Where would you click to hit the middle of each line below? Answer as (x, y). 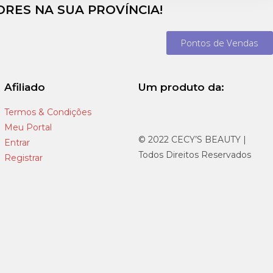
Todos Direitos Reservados (195, 155)
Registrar (23, 158)
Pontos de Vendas (220, 43)
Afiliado (24, 87)
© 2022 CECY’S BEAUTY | (193, 140)
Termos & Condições (48, 112)
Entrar (17, 143)
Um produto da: (182, 87)
